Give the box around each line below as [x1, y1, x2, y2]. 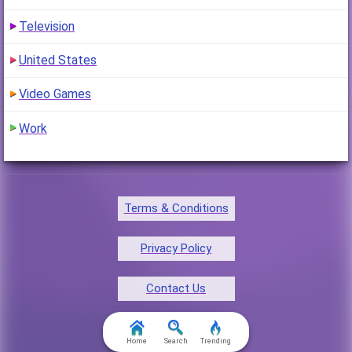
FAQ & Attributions [126, 321, 225, 336]
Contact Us [146, 281, 206, 296]
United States [18, 53, 97, 68]
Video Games [18, 86, 91, 102]
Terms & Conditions [123, 201, 229, 216]
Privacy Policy [141, 241, 211, 256]
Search [164, 337, 188, 345]
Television [18, 19, 75, 35]
